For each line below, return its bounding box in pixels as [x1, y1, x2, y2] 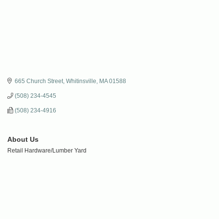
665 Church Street [15, 78, 63, 85]
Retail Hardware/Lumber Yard [7, 147, 87, 154]
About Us [7, 135, 39, 144]
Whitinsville [66, 78, 96, 85]
